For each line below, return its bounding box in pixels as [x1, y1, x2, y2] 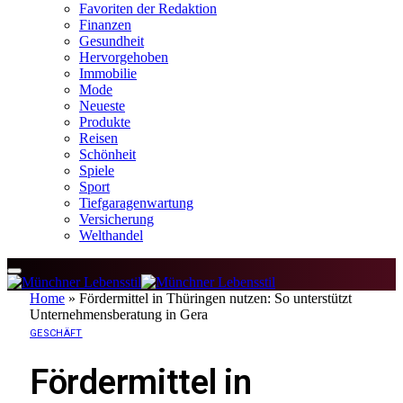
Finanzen [79, 16, 131, 32]
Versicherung [79, 210, 154, 227]
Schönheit [79, 146, 136, 162]
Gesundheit [79, 32, 144, 49]
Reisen [79, 130, 118, 146]
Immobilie [79, 65, 137, 81]
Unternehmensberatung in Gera [30, 306, 208, 322]
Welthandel [79, 227, 143, 243]
